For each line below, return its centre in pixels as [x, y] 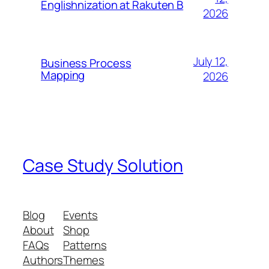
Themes [84, 260]
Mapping [63, 75]
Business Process [86, 63]
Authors [43, 260]
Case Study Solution [103, 165]
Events [80, 215]
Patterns [85, 245]
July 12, [210, 61]
